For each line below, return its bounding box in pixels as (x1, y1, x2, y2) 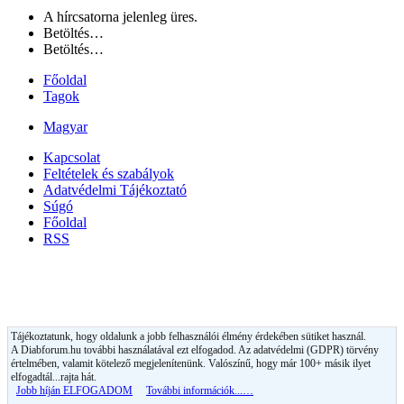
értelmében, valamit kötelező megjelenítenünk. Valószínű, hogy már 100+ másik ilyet (11, 356, 371, 370)
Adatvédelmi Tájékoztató (43, 181, 187, 197)
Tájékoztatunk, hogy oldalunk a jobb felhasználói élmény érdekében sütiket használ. (11, 329, 366, 343)
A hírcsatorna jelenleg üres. (43, 8, 197, 24)
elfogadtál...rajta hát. (11, 370, 96, 383)
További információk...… (146, 383, 253, 397)
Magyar (43, 118, 87, 134)
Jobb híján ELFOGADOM (16, 383, 133, 397)
